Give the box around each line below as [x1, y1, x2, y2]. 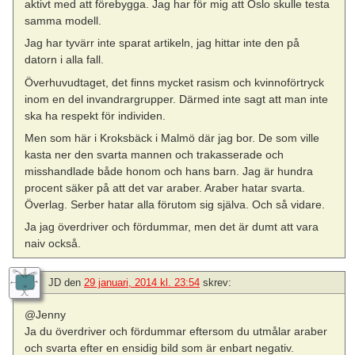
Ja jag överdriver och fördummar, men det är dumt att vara [25, 219, 319, 233]
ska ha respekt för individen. [25, 109, 166, 122]
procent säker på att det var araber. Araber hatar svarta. [25, 181, 306, 194]
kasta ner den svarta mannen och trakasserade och [25, 147, 284, 161]
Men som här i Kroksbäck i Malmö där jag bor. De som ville [25, 131, 320, 144]
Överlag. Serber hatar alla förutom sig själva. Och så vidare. [25, 197, 326, 211]
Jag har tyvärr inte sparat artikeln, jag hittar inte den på [25, 36, 300, 50]
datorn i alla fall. [25, 53, 105, 67]
